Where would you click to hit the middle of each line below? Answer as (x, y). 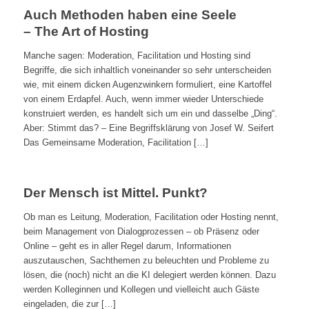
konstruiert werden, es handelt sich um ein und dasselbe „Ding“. (150, 114)
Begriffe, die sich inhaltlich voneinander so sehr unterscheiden (147, 70)
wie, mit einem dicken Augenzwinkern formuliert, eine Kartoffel (147, 85)
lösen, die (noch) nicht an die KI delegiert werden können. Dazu (149, 275)
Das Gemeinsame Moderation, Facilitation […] (116, 143)
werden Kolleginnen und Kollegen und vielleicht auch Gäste (141, 290)
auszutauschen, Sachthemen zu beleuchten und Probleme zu (146, 261)
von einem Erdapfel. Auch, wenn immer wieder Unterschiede (143, 99)
